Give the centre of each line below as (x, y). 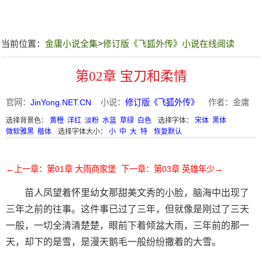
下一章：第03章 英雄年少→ (172, 169)
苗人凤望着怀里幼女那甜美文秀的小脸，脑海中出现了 (137, 193)
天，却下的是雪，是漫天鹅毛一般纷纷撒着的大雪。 (113, 242)
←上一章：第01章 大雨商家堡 (61, 169)
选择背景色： (28, 120)
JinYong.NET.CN (61, 102)
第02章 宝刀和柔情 (131, 76)
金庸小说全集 (71, 44)
